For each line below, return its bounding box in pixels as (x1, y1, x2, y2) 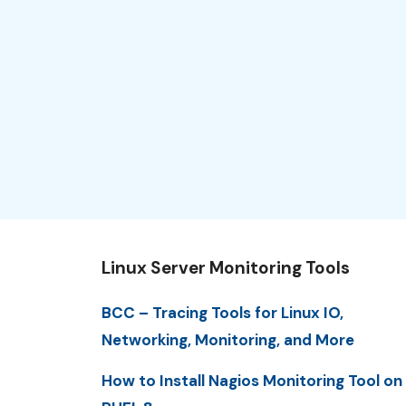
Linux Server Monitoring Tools (101, 256, 350, 279)
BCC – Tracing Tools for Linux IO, (101, 303, 343, 323)
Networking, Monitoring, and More (101, 330, 354, 350)
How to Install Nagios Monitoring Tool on (101, 371, 402, 391)
